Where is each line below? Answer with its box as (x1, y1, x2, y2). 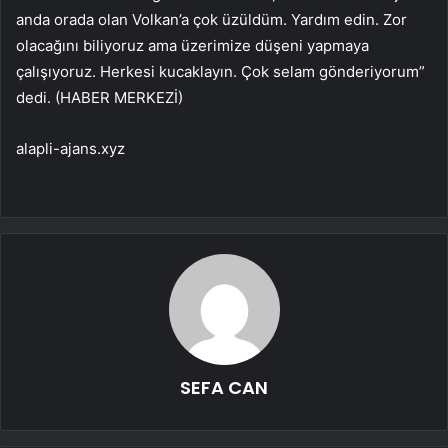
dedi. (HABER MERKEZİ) (16, 87, 183, 107)
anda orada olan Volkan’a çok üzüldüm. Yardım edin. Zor (16, 9, 407, 29)
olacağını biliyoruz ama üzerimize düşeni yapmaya (16, 35, 369, 55)
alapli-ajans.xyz (16, 138, 125, 158)
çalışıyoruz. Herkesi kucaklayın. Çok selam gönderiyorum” (16, 61, 425, 81)
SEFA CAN (180, 374, 268, 400)
